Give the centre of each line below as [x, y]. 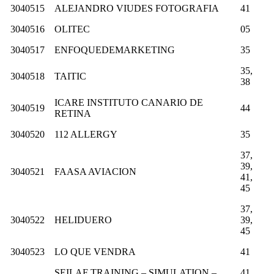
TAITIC [70, 76]
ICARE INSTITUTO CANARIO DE [129, 102]
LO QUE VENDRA [95, 251]
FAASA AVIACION [95, 171]
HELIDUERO [83, 220]
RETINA [73, 113]
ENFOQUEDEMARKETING [115, 50]
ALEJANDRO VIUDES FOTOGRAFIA [137, 8]
